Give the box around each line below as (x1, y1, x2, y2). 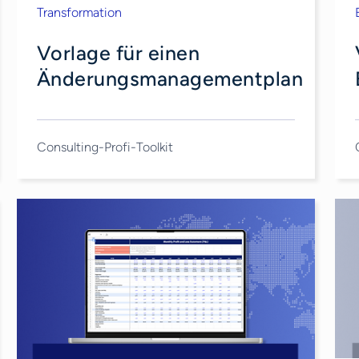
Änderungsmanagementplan (36, 67, 304, 91)
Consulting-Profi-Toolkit (36, 139, 173, 155)
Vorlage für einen (36, 41, 200, 65)
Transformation (36, 5, 122, 20)
